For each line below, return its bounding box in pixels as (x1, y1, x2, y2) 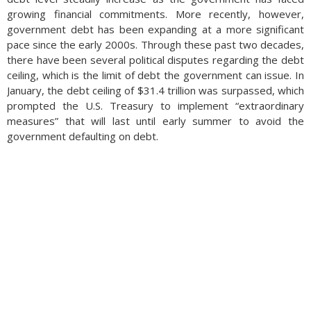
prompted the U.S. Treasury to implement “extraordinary (7, 99, 304, 112)
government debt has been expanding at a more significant (7, 22, 304, 36)
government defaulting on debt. (7, 129, 158, 143)
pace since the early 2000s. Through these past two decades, (7, 37, 304, 51)
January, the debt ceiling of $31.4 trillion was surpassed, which (7, 83, 304, 97)
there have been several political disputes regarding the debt (7, 53, 304, 67)
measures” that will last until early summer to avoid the (7, 114, 304, 128)
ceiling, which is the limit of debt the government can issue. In (7, 68, 304, 82)
